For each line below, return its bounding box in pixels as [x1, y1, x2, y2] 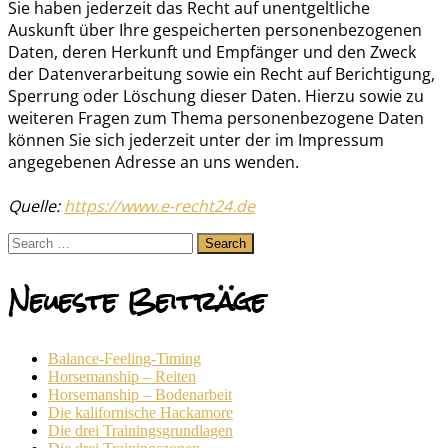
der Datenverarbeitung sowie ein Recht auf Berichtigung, [8, 62, 435, 85]
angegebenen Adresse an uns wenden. [8, 150, 299, 173]
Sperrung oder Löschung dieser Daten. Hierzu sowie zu [8, 84, 424, 107]
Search [7, 231, 50, 249]
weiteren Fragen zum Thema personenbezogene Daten [8, 106, 424, 129]
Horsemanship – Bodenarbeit [48, 386, 232, 404]
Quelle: [8, 194, 64, 217]
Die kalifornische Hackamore [48, 404, 233, 422]
